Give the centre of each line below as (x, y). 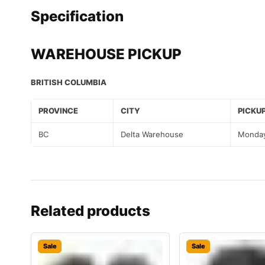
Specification (77, 17)
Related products (91, 211)
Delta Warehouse (152, 135)
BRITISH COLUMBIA (69, 83)
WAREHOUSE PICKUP (106, 54)
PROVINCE (58, 111)
